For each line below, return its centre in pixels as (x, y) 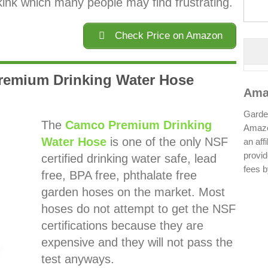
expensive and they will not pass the (137, 243)
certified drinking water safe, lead (129, 159)
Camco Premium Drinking (138, 125)
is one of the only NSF (167, 142)
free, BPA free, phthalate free (119, 176)
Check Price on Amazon (167, 36)
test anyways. (77, 259)
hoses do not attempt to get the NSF (138, 209)
